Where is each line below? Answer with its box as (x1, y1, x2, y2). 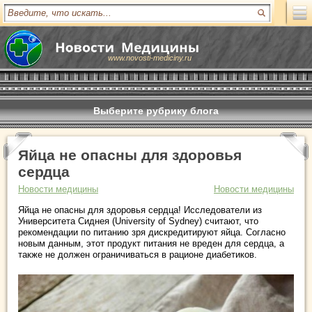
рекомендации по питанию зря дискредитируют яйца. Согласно (18, 227, 286, 237)
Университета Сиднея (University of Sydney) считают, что (18, 216, 258, 226)
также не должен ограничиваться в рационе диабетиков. (18, 249, 257, 260)
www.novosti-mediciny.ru (108, 54, 192, 62)
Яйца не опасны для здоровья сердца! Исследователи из (18, 205, 262, 215)
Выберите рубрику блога (93, 105, 219, 116)
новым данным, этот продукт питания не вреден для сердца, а (18, 238, 284, 249)
